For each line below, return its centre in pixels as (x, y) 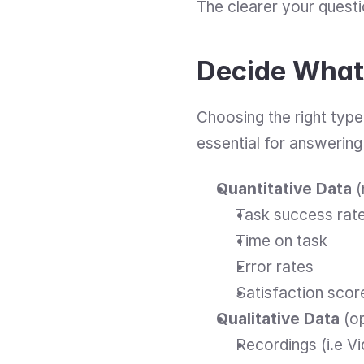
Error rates (275, 267)
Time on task (282, 241)
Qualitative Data (278, 319)
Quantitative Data (284, 189)
